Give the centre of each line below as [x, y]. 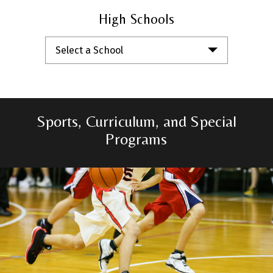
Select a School [89, 50]
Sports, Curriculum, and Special [136, 121]
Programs [136, 139]
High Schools [136, 19]
